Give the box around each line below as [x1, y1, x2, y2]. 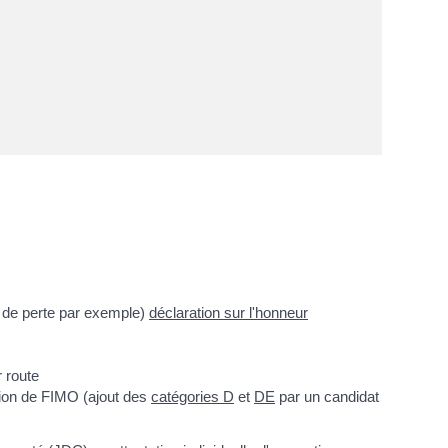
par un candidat [275, 388, 379, 406]
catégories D [151, 388, 234, 406]
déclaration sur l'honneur [149, 304, 308, 322]
